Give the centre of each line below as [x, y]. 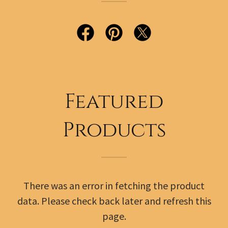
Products [114, 130]
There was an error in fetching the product [114, 186]
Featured [114, 102]
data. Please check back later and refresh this [114, 201]
